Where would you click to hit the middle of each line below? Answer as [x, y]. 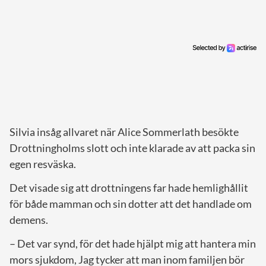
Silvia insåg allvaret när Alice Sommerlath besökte [124, 132]
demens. [29, 219]
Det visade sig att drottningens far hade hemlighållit [129, 187]
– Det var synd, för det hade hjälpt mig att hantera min [133, 243]
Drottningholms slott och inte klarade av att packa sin [132, 148]
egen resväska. [43, 164]
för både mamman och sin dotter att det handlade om [131, 203]
